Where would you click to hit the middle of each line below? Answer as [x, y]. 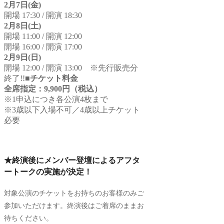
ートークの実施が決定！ [48, 172]
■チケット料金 [51, 78]
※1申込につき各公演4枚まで [56, 99]
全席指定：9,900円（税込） [53, 88]
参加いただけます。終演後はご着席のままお [74, 206]
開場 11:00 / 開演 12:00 [43, 36]
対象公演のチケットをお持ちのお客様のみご [74, 193]
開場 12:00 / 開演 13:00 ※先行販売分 [71, 67]
